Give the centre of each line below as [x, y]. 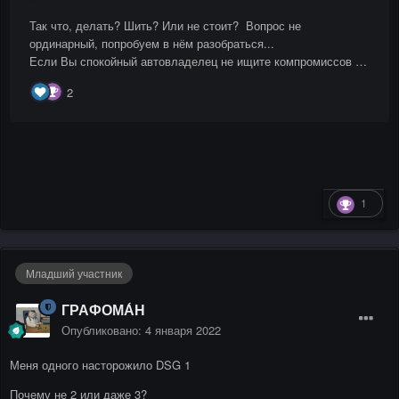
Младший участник [74, 273]
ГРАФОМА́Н [103, 310]
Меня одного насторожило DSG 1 [102, 365]
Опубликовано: [103, 330]
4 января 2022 [183, 330]
